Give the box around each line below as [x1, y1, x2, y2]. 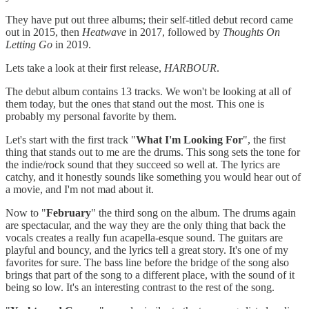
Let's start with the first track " [6, 133, 136, 146]
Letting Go [6, 38, 52, 50]
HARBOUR [164, 61, 217, 74]
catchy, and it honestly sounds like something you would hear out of [6, 170, 301, 183]
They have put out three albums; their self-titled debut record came [6, 13, 293, 26]
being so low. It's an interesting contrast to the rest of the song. [6, 281, 275, 293]
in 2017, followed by [126, 26, 223, 38]
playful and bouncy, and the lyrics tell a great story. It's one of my [6, 243, 288, 256]
